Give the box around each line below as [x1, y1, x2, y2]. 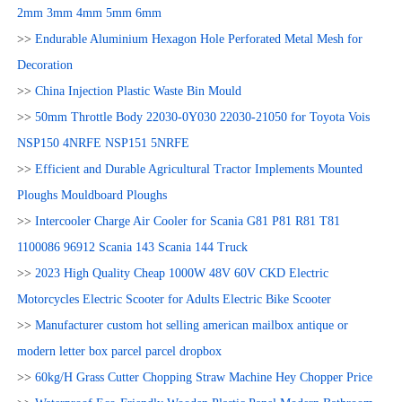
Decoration [16, 58, 73, 73]
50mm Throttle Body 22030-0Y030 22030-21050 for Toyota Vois [34, 110, 370, 125]
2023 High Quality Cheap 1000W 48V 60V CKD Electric [34, 267, 328, 281]
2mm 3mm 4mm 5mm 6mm [16, 6, 162, 21]
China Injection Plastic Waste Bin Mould [34, 84, 241, 99]
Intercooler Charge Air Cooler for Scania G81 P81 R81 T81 [34, 214, 340, 229]
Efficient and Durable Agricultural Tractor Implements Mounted [34, 162, 363, 177]
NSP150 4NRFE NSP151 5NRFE [16, 136, 189, 151]
